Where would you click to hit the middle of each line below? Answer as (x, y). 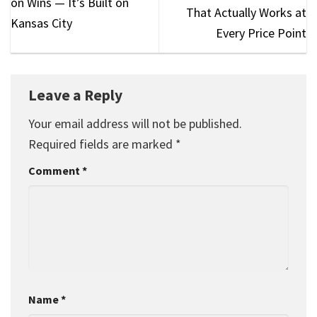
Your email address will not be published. (135, 123)
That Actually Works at (246, 13)
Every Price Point (261, 33)
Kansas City (41, 23)
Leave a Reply (77, 96)
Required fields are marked (102, 144)
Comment (55, 170)
